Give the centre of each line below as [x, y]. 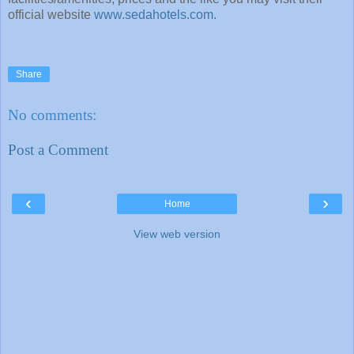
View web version [177, 234]
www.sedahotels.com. [155, 15]
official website [51, 15]
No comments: [52, 115]
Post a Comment [58, 150]
